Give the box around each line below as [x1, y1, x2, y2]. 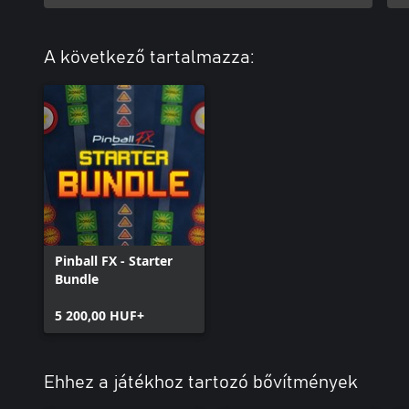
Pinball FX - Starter [55, 251, 173, 269]
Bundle [55, 269, 99, 288]
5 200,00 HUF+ [55, 306, 144, 324]
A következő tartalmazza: [44, 47, 255, 67]
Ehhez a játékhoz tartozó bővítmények [44, 372, 358, 392]
